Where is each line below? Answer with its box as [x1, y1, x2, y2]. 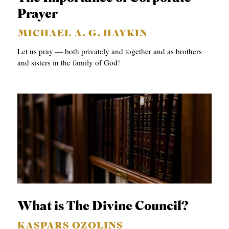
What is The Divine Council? [17, 200, 189, 213]
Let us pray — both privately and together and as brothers [17, 45, 202, 56]
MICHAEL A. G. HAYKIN [17, 29, 148, 39]
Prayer [17, 8, 58, 21]
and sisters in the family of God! [17, 57, 121, 67]
